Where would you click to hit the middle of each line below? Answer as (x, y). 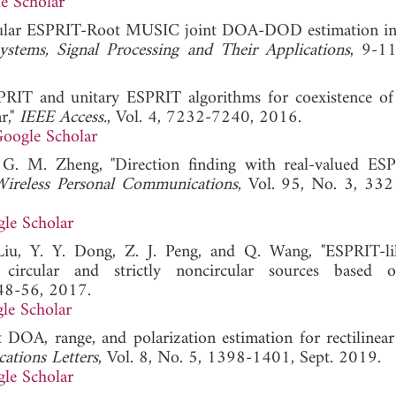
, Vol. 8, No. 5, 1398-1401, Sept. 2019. (240, 358)
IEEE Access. (63, 118)
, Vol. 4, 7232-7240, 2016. (204, 118)
